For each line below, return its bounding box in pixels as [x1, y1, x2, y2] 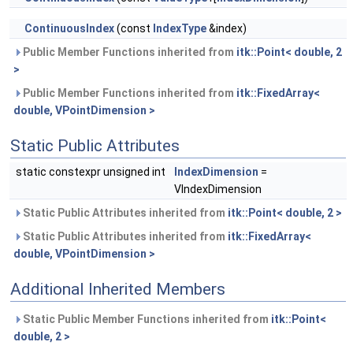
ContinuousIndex [24, 22, 114, 35]
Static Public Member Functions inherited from [20, 313, 271, 326]
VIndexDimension [174, 183, 262, 196]
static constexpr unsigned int [16, 165, 168, 179]
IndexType [153, 22, 206, 35]
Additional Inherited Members [10, 280, 225, 299]
